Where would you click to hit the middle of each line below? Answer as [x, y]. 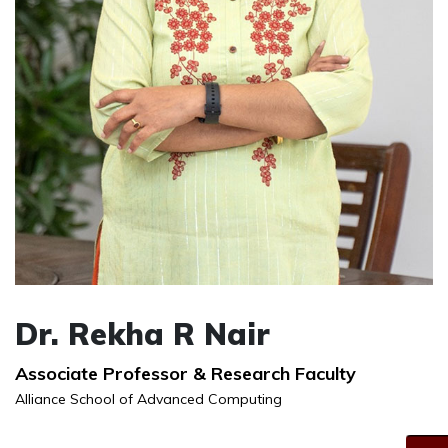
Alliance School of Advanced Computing [148, 399]
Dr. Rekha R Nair [142, 334]
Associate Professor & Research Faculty [185, 374]
